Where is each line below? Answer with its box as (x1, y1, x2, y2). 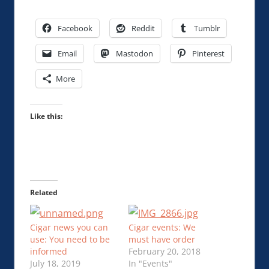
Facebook (57, 23, 92, 34)
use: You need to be (29, 234, 110, 246)
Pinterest (192, 48, 225, 59)
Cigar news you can (29, 222, 108, 234)
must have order (128, 234, 195, 246)
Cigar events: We (128, 222, 196, 234)
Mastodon (115, 48, 153, 59)
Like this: (29, 111, 62, 122)
